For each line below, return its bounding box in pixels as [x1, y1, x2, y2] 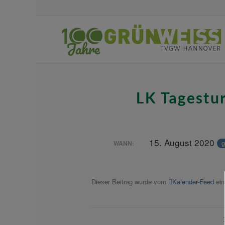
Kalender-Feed [172, 176, 214, 186]
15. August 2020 [149, 136, 217, 149]
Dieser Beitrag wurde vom [91, 176, 168, 186]
